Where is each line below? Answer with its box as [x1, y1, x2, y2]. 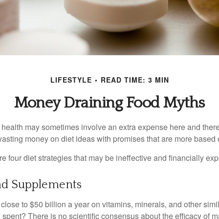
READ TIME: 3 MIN [100, 75, 169, 85]
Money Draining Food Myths [14, 94, 205, 112]
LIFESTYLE [50, 75, 92, 85]
